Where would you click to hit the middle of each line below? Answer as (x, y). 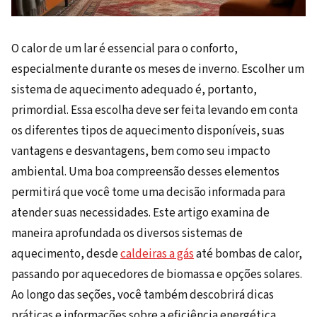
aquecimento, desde (66, 254)
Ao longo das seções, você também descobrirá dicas (143, 295)
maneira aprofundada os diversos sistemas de (127, 234)
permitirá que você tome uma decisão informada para (148, 193)
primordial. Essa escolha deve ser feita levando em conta (155, 111)
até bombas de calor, (248, 254)
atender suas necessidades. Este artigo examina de (140, 213)
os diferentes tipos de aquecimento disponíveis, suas (148, 131)
